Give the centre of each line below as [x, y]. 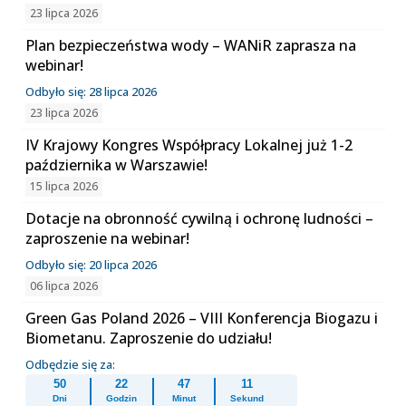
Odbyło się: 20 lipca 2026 [92, 265]
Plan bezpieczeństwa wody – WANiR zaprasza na [191, 45]
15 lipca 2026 [64, 186]
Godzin [122, 398]
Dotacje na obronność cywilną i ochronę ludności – [200, 218]
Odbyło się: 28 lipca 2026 [92, 92]
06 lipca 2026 [64, 286]
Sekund [247, 398]
